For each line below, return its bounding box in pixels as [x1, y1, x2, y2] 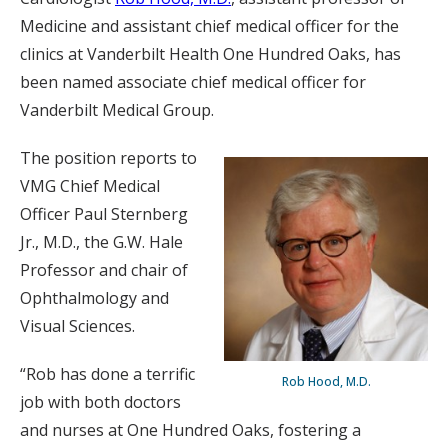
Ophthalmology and [20, 287, 169, 309]
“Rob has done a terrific [20, 363, 195, 385]
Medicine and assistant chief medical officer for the [20, 15, 399, 37]
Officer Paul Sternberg [20, 203, 188, 225]
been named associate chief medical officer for [20, 71, 366, 93]
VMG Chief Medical [20, 175, 160, 197]
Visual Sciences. [20, 315, 135, 337]
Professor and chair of [20, 259, 188, 281]
